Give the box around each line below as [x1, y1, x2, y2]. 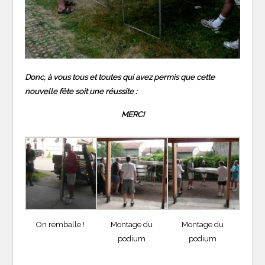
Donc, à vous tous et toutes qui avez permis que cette [25, 73, 215, 82]
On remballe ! [36, 220, 85, 230]
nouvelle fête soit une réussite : [25, 87, 137, 96]
